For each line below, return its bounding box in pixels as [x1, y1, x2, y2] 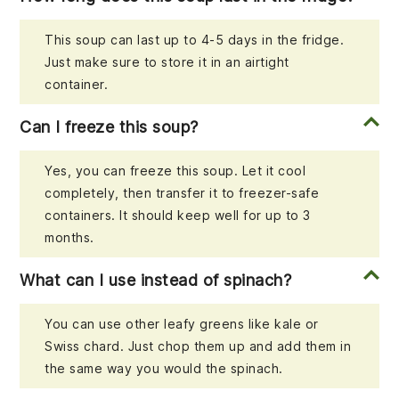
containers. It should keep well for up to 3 [45, 208, 311, 224]
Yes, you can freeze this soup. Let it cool [45, 163, 306, 179]
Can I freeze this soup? [20, 118, 199, 137]
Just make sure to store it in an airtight [45, 54, 289, 70]
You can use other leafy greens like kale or [45, 316, 319, 332]
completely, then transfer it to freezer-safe [45, 185, 320, 201]
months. [45, 230, 94, 246]
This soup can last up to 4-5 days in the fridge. [45, 32, 345, 48]
